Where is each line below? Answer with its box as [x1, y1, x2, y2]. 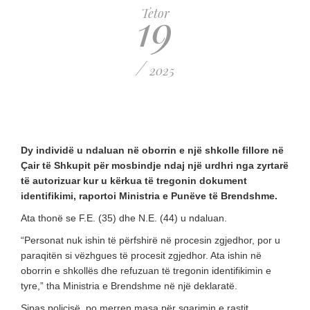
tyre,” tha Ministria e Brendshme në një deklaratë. [21, 280, 237, 291]
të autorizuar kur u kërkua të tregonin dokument [21, 174, 247, 186]
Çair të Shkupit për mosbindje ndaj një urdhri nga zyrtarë [21, 159, 289, 171]
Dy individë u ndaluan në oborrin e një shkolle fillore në [21, 144, 284, 156]
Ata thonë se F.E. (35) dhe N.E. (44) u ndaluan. [21, 212, 227, 224]
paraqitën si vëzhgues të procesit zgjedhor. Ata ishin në [21, 249, 262, 261]
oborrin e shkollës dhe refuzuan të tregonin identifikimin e [21, 264, 271, 276]
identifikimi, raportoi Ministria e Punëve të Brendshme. [21, 190, 277, 201]
